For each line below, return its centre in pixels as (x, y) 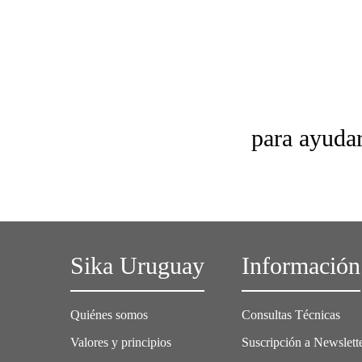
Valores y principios (121, 342)
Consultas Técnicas (291, 314)
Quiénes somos (109, 314)
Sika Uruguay (137, 265)
